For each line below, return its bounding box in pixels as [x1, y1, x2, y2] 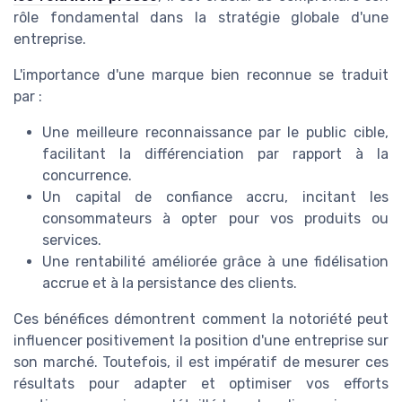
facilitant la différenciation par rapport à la [42, 145, 389, 163]
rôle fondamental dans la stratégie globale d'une [13, 9, 389, 27]
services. [42, 232, 101, 249]
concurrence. [42, 167, 132, 185]
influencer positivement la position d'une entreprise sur [13, 332, 389, 350]
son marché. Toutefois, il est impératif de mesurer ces [13, 354, 389, 371]
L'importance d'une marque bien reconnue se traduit [13, 66, 389, 84]
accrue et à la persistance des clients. [42, 275, 297, 293]
